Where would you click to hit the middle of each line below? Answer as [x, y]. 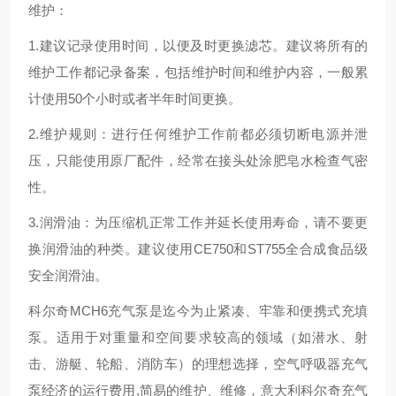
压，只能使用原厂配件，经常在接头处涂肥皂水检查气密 [198, 160]
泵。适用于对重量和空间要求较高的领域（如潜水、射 [198, 337]
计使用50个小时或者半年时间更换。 [135, 99]
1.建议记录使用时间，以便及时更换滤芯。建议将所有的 [198, 46]
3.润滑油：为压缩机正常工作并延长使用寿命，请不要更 [198, 222]
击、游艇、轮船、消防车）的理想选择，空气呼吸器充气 [198, 364]
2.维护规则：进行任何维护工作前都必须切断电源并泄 [198, 134]
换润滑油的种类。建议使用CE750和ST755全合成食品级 [198, 249]
